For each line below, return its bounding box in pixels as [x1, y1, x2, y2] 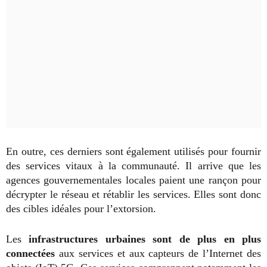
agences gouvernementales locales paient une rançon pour [6, 174, 261, 187]
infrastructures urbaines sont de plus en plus [21, 233, 261, 246]
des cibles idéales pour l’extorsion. [6, 203, 156, 215]
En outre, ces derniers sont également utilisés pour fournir [6, 145, 261, 158]
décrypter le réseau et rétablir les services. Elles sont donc [6, 188, 261, 201]
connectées [6, 247, 55, 260]
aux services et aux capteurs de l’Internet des [55, 247, 261, 260]
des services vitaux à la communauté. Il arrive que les [6, 160, 261, 172]
